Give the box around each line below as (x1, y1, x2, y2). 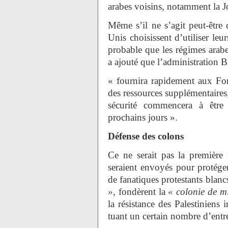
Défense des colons (108, 131, 184, 141)
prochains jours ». (108, 112, 178, 123)
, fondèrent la (113, 186, 168, 197)
